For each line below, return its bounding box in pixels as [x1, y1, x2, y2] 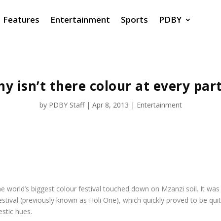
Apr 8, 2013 [92, 100, 129, 110]
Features [3, 13, 39, 25]
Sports [121, 13, 148, 25]
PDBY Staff [48, 100, 84, 110]
